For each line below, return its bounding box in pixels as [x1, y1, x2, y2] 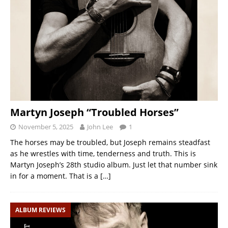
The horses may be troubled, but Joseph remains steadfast [10, 137, 210, 147]
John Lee [87, 122, 113, 131]
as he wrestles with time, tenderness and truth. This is [10, 148, 196, 158]
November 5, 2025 [18, 122, 73, 131]
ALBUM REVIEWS [15, 205, 66, 214]
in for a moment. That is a [10, 170, 100, 181]
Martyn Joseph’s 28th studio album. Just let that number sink [10, 159, 217, 169]
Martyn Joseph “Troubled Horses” [10, 105, 179, 119]
